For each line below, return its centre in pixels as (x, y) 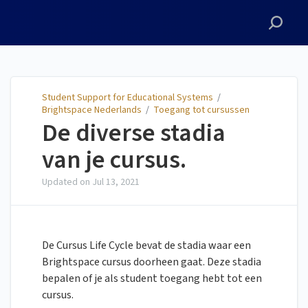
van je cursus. (114, 160)
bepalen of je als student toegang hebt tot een (152, 279)
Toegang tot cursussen (201, 110)
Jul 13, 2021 (116, 183)
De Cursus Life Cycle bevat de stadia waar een (146, 246)
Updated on (67, 183)
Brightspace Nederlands (92, 110)
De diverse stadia (134, 133)
